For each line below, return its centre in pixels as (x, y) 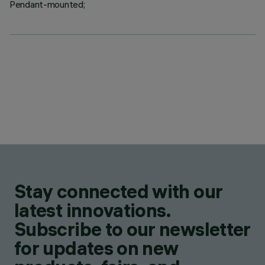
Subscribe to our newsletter (132, 229)
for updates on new (96, 248)
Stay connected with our (119, 191)
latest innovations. (93, 210)
